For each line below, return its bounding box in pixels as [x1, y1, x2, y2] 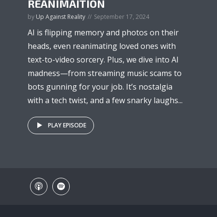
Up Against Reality [36, 12, 85, 21]
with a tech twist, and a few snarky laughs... [28, 94, 183, 106]
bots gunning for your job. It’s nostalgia [28, 81, 172, 92]
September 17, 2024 [94, 12, 149, 21]
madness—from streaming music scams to [28, 67, 182, 78]
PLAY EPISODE [48, 121, 86, 129]
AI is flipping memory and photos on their [28, 27, 179, 38]
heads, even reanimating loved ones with [28, 40, 176, 51]
